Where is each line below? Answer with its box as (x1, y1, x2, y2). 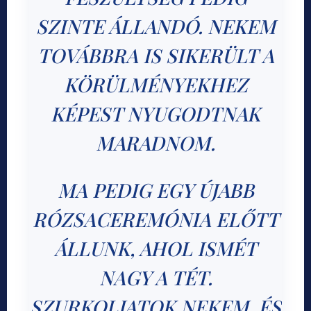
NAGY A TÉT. (99, 264, 212, 291)
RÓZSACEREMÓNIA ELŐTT (32, 206, 279, 233)
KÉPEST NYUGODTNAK (51, 101, 260, 127)
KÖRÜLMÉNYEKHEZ (63, 72, 248, 98)
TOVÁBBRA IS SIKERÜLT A (37, 42, 274, 69)
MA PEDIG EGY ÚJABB (57, 177, 254, 203)
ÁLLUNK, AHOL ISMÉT (54, 235, 257, 262)
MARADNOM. (96, 130, 215, 156)
